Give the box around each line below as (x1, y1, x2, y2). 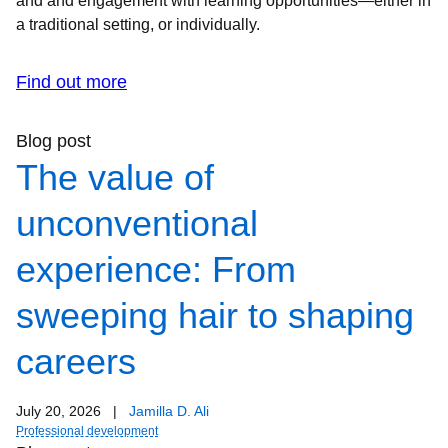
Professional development (16, 424, 158, 439)
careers (16, 341, 136, 383)
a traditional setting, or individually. (16, 16, 260, 34)
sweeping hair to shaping (16, 295, 414, 337)
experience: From (16, 249, 296, 291)
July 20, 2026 (16, 403, 101, 420)
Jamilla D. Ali (129, 403, 209, 420)
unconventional (16, 203, 258, 245)
